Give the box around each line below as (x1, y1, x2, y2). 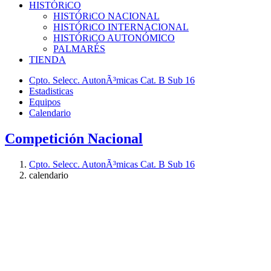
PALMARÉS (53, 43, 105, 54)
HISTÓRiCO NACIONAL (53, 10, 160, 21)
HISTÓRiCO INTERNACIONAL (53, 21, 189, 32)
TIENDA (29, 54, 66, 65)
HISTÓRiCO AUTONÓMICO (53, 32, 175, 43)
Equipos (29, 96, 60, 107)
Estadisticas (29, 85, 73, 96)
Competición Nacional (5, 130, 143, 146)
